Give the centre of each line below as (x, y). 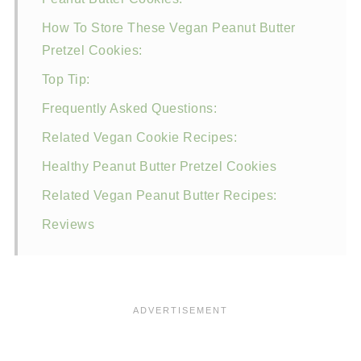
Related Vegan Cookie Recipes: (139, 137)
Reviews (68, 224)
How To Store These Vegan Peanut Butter (168, 27)
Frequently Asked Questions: (129, 108)
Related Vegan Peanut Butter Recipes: (159, 195)
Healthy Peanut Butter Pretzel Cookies (159, 166)
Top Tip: (66, 79)
